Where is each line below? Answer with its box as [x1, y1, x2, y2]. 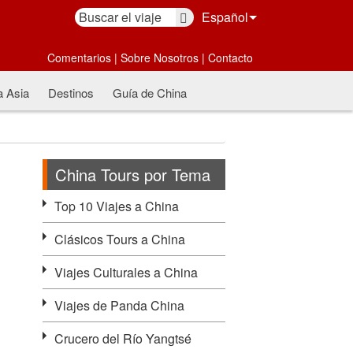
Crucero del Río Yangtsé [54, 329, 191, 347]
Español [201, 8, 248, 26]
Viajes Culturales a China [54, 263, 198, 281]
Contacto [207, 50, 253, 65]
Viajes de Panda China [54, 296, 184, 314]
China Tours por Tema [54, 163, 210, 186]
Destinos [47, 84, 94, 101]
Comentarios [46, 50, 111, 65]
